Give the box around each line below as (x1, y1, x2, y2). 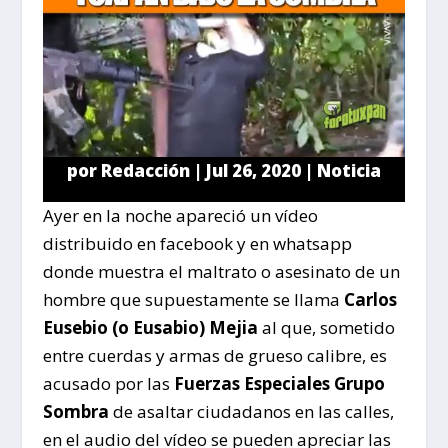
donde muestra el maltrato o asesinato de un (42, 259, 400, 283)
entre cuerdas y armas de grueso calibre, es (42, 343, 387, 367)
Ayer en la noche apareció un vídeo (42, 203, 318, 227)
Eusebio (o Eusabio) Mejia (42, 315, 258, 339)
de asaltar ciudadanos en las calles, (108, 399, 394, 423)
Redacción (100, 158, 190, 182)
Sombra (42, 399, 109, 423)
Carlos (343, 287, 397, 311)
